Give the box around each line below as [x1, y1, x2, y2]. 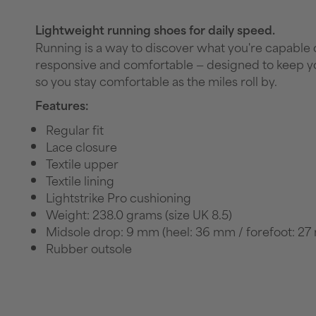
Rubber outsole [46, 238, 132, 257]
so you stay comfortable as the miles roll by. [35, 71, 277, 90]
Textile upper [46, 153, 119, 172]
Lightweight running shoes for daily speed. [35, 21, 275, 37]
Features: [35, 97, 89, 113]
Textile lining [46, 170, 114, 189]
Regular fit [46, 119, 104, 138]
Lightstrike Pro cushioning [46, 187, 191, 206]
